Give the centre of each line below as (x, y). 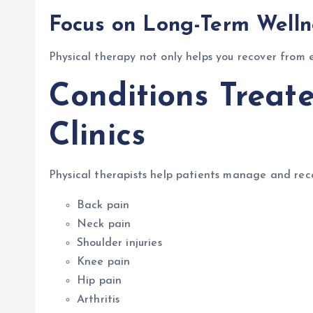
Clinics (97, 137)
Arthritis (99, 300)
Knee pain (104, 262)
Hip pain (100, 281)
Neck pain (104, 224)
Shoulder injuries (119, 243)
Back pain (103, 205)
